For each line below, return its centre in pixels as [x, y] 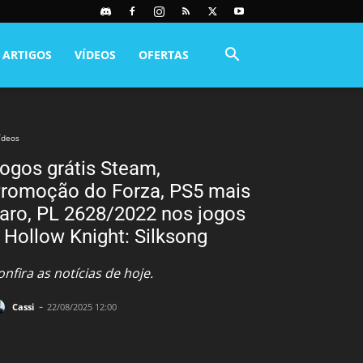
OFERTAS [164, 55]
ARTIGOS [27, 55]
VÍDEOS [95, 55]
